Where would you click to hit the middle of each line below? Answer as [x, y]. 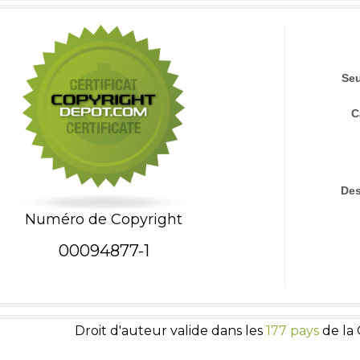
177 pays [292, 331]
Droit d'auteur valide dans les [170, 331]
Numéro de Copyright [104, 219]
